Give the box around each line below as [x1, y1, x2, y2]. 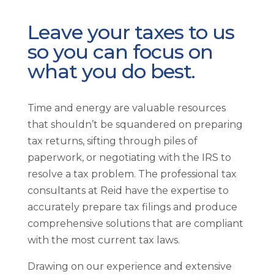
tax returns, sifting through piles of [27, 135, 198, 147]
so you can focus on [27, 40, 213, 64]
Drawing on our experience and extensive [27, 261, 232, 273]
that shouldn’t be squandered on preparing [27, 119, 243, 131]
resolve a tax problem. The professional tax [27, 168, 237, 180]
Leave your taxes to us [27, 20, 234, 45]
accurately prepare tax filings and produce [27, 201, 237, 213]
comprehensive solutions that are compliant [27, 218, 243, 230]
